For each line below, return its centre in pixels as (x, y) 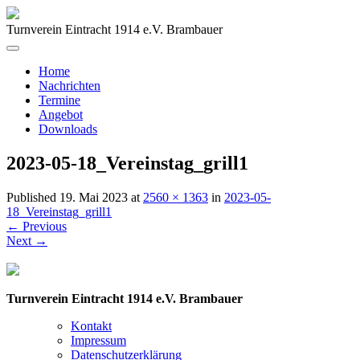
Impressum (98, 340)
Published (33, 197)
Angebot (61, 115)
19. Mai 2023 (94, 197)
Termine (59, 100)
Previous (43, 226)
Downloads (68, 129)
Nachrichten (70, 86)
